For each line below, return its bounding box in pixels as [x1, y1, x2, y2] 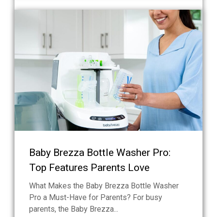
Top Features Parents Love [29, 162, 150, 174]
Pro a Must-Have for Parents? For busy [29, 193, 162, 202]
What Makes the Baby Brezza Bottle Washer [29, 181, 179, 191]
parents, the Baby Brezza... [29, 204, 118, 214]
